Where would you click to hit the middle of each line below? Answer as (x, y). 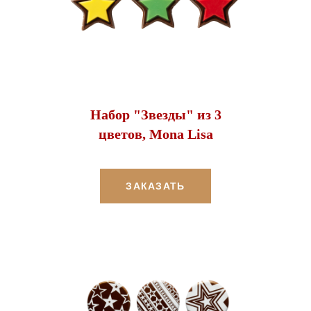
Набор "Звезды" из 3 (155, 114)
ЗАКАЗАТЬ (155, 186)
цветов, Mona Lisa (155, 134)
